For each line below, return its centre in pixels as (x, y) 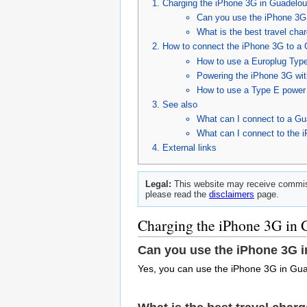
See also (180, 104)
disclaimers (232, 194)
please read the (177, 194)
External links (189, 147)
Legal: (158, 184)
